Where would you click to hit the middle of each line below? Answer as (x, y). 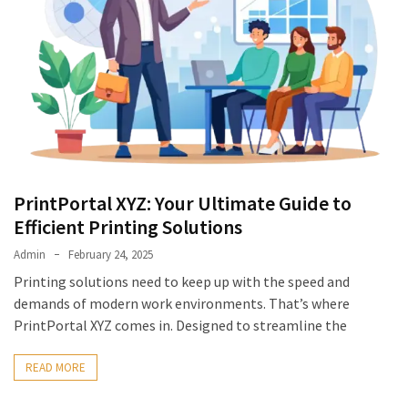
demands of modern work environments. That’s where (182, 303)
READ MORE (56, 367)
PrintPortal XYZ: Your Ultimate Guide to (183, 203)
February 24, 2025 (111, 254)
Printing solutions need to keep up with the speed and (182, 281)
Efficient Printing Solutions (128, 226)
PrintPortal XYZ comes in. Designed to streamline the (180, 325)
